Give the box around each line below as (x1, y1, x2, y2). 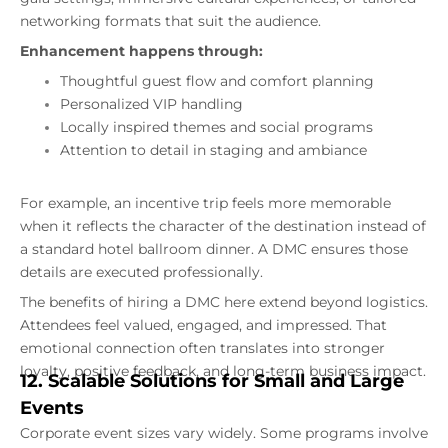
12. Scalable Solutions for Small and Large (20, 370, 404, 393)
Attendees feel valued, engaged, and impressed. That (20, 316, 387, 335)
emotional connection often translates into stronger (20, 339, 385, 358)
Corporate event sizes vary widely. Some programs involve (20, 424, 428, 443)
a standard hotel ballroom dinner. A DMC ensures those (20, 240, 408, 259)
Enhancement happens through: (20, 42, 263, 61)
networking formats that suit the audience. (20, 12, 321, 31)
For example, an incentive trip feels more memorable (20, 194, 391, 213)
